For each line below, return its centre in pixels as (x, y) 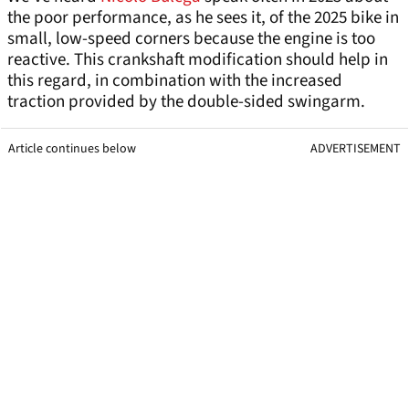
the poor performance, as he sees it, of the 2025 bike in (203, 18)
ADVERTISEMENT (356, 149)
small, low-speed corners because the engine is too (191, 39)
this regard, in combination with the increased (175, 81)
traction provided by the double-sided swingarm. (186, 102)
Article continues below (72, 149)
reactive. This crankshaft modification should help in (198, 60)
